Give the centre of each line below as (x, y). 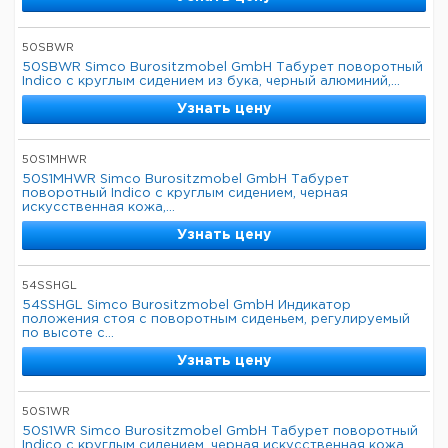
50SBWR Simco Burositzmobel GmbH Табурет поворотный (222, 67)
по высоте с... (68, 333)
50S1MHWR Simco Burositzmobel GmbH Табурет (185, 179)
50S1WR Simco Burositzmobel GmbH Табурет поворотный (220, 431)
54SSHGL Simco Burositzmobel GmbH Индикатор (186, 305)
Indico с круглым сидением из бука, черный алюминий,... (211, 81)
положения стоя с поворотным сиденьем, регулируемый (216, 319)
